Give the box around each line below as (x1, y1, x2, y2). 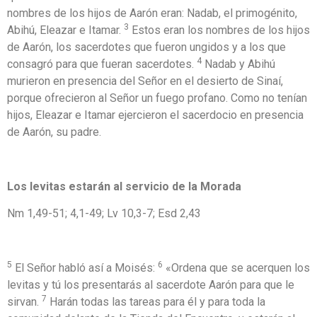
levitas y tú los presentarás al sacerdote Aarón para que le (7, 278, 294, 292)
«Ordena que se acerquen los (163, 261, 310, 275)
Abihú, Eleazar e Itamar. (7, 23, 124, 38)
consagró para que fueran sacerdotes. (7, 57, 197, 71)
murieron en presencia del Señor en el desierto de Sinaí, (7, 74, 283, 88)
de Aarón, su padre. (7, 125, 101, 139)
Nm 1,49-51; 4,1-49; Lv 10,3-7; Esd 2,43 (7, 207, 201, 221)
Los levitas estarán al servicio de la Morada (7, 180, 241, 193)
